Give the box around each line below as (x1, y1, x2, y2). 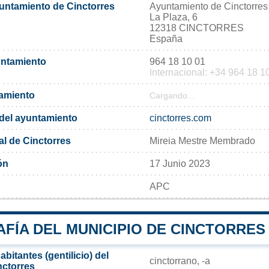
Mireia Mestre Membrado (150, 135, 255, 146)
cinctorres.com (150, 112, 211, 123)
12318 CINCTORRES (150, 22, 244, 33)
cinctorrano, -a (150, 255, 210, 266)
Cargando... (150, 91, 195, 100)
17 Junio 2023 (150, 158, 210, 169)
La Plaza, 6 (150, 11, 198, 22)
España (150, 33, 183, 44)
